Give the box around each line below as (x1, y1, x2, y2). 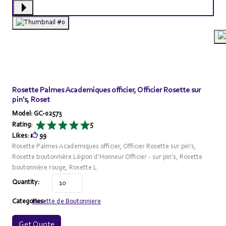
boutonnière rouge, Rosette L (12, 164, 97, 172)
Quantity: (12, 179, 40, 187)
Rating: (12, 122, 34, 129)
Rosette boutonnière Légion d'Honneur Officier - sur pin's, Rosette (12, 153, 202, 161)
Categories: (12, 198, 45, 205)
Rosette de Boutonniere (32, 198, 101, 205)
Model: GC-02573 (12, 110, 62, 118)
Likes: (12, 132, 31, 140)
